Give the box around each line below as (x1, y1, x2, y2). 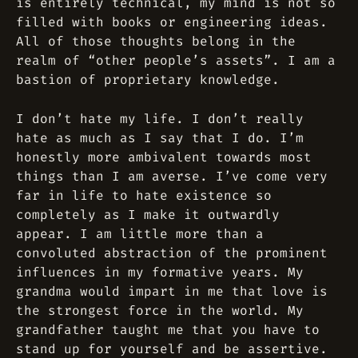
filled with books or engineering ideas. (16, 14, 328, 30)
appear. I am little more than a (16, 225, 264, 242)
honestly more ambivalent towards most (16, 149, 312, 165)
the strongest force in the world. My (16, 302, 304, 319)
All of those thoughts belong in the (16, 33, 296, 50)
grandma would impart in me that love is (16, 283, 328, 300)
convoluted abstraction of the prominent (16, 245, 328, 261)
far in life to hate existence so (16, 187, 272, 204)
